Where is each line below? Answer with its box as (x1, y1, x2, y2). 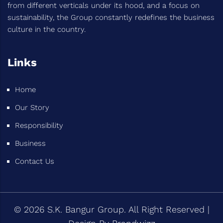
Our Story (15, 103, 49, 112)
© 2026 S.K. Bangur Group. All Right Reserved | (13, 204, 210, 215)
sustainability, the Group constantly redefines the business (7, 13, 215, 22)
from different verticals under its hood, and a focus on (7, 1, 200, 10)
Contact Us (15, 157, 54, 166)
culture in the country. (7, 25, 86, 34)
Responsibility (15, 121, 63, 130)
